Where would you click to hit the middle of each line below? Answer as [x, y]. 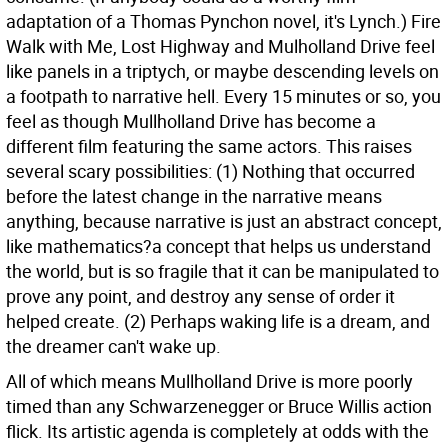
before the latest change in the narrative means [194, 196]
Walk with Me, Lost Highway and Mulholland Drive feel [220, 46]
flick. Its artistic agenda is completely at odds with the [217, 431]
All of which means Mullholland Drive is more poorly [209, 381]
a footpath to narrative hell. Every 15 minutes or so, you [223, 96]
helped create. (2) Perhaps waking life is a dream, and [218, 321]
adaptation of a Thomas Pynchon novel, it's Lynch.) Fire [223, 21]
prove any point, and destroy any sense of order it [200, 296]
